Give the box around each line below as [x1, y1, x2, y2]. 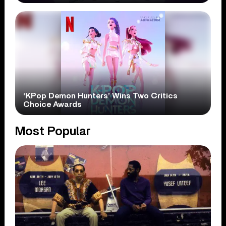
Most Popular [15, 126, 91, 138]
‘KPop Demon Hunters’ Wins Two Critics [23, 92, 178, 100]
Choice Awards [23, 100, 82, 109]
